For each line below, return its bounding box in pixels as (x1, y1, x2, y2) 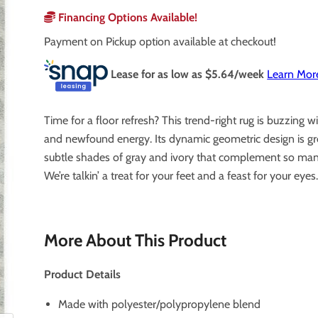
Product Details (44, 267, 121, 281)
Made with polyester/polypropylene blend (58, 297, 261, 311)
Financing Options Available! (55, 10, 198, 24)
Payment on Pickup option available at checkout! (44, 34, 277, 48)
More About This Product (44, 229, 227, 251)
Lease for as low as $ (111, 67, 212, 82)
